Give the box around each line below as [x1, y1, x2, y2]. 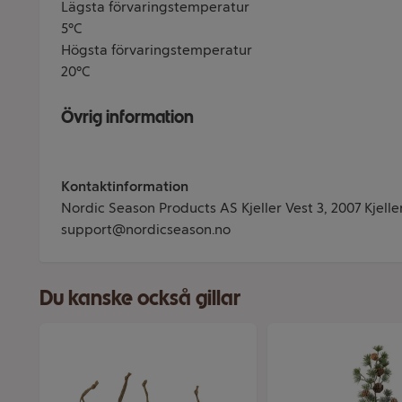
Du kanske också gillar [39, 284, 240, 310]
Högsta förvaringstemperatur [61, 41, 252, 58]
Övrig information [61, 106, 194, 127]
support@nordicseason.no [61, 221, 231, 238]
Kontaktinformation [61, 178, 188, 195]
